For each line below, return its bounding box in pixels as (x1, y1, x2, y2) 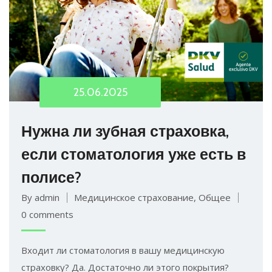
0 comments (21, 208, 73, 220)
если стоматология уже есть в (21, 144, 246, 163)
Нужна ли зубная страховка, (21, 121, 229, 140)
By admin (21, 191, 59, 203)
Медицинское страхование (74, 191, 194, 203)
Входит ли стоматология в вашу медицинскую (21, 243, 225, 256)
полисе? (21, 168, 81, 186)
